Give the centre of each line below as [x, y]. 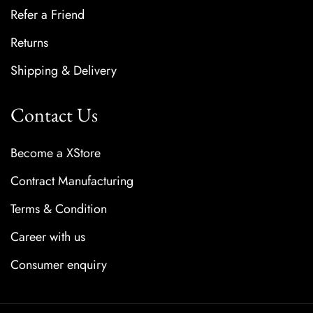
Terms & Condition [59, 209]
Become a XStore [56, 153]
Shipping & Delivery [64, 71]
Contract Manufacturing [72, 181]
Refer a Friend [48, 15]
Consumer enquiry [59, 265]
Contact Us [54, 115]
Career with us [48, 237]
